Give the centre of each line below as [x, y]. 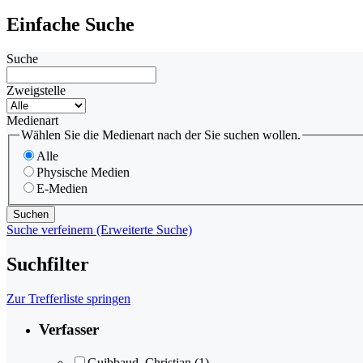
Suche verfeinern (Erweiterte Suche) [99, 229]
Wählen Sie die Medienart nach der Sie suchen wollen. [161, 135]
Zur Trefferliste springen [68, 298]
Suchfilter [48, 264]
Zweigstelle [36, 91]
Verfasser [69, 330]
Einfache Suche [70, 25]
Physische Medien [83, 172]
